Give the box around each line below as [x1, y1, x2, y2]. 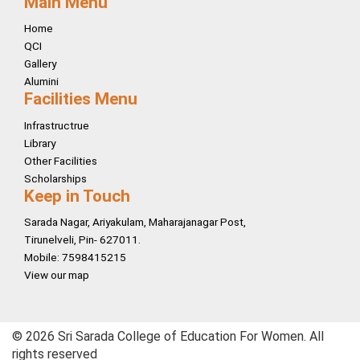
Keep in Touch [24, 186, 130, 206]
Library [24, 136, 55, 149]
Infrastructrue [24, 118, 89, 132]
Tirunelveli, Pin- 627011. [24, 233, 141, 247]
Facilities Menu [24, 89, 137, 109]
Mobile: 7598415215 [24, 251, 126, 264]
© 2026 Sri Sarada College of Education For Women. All [12, 328, 324, 344]
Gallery [24, 57, 56, 71]
